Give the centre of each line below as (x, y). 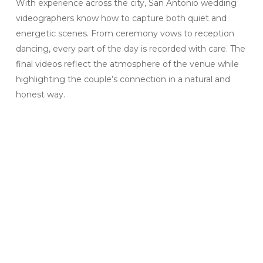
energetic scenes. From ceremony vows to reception (125, 34)
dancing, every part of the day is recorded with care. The (130, 49)
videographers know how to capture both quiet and (121, 18)
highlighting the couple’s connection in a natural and (123, 80)
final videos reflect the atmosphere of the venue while (127, 64)
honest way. (40, 95)
